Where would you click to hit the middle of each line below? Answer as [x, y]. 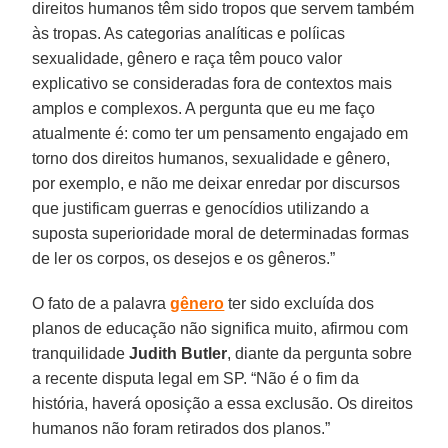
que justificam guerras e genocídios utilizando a [201, 208]
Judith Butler [178, 353]
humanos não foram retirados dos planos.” [181, 428]
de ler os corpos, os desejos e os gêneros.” [184, 258]
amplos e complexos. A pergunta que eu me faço [204, 108]
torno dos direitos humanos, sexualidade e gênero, [211, 158]
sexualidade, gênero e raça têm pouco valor [187, 58]
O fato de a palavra [101, 303]
